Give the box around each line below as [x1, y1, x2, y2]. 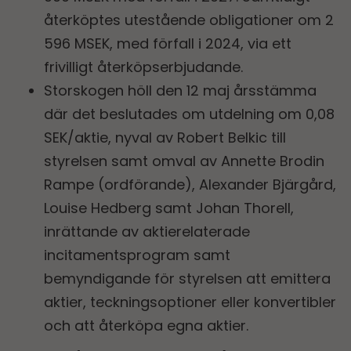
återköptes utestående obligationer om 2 [44, 9, 334, 30]
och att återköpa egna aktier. [44, 315, 248, 335]
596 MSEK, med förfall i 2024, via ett [44, 33, 291, 53]
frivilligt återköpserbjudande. [44, 56, 243, 77]
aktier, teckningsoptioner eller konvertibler [44, 291, 336, 312]
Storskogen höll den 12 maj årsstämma [44, 80, 317, 100]
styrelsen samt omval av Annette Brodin [44, 150, 324, 171]
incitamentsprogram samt [44, 244, 230, 265]
